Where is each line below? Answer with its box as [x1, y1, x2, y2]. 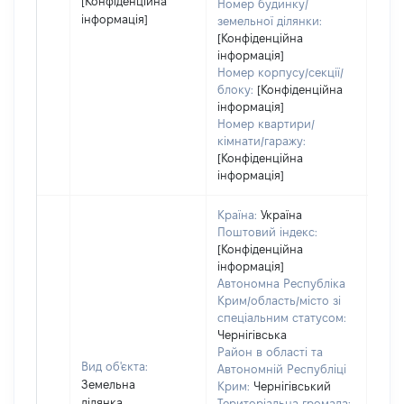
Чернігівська [217, 328, 287, 341]
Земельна [81, 378, 135, 390]
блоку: [217, 83, 253, 96]
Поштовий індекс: [217, 225, 317, 238]
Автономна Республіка [217, 277, 345, 289]
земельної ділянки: [217, 14, 322, 27]
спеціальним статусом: [217, 311, 346, 324]
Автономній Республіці [217, 363, 346, 375]
